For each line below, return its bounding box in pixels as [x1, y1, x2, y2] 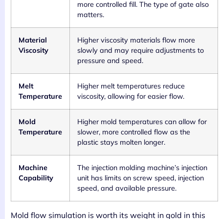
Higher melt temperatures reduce [77, 82, 185, 91]
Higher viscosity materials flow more [77, 36, 195, 45]
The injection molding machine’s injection [77, 163, 207, 173]
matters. [77, 10, 104, 20]
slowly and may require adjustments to [77, 46, 204, 55]
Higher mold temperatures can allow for [77, 117, 207, 127]
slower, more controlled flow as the [77, 128, 190, 137]
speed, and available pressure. [77, 184, 176, 193]
